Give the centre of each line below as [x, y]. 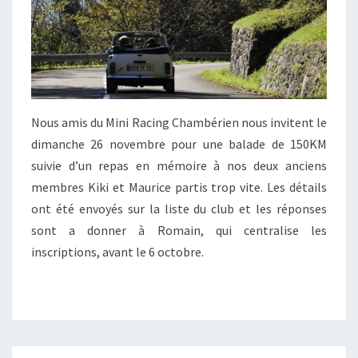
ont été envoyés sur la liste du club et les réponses [179, 209]
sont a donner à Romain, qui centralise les [179, 231]
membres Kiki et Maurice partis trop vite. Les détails [179, 187]
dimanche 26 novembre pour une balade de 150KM [179, 144]
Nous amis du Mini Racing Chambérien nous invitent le [179, 123]
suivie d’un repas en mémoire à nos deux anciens [179, 166]
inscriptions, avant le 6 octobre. [117, 252]
